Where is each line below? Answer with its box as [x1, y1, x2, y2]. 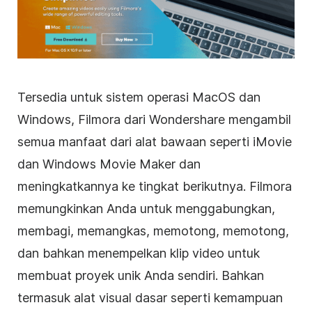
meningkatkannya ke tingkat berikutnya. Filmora [17, 179, 292, 194]
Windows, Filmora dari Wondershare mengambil [17, 112, 291, 127]
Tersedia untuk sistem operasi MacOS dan [17, 90, 260, 105]
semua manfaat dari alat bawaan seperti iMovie [17, 134, 292, 150]
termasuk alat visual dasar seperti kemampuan [17, 290, 283, 306]
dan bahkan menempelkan [17, 246, 170, 261]
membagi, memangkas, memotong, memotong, [17, 224, 289, 239]
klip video [170, 246, 224, 261]
